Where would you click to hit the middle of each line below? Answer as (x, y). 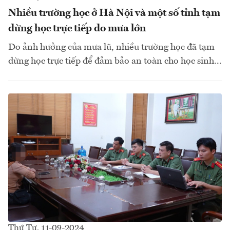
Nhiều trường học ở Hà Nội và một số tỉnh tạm (114, 13)
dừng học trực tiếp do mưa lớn (77, 28)
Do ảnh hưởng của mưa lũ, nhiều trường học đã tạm (111, 47)
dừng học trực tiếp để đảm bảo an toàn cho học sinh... (115, 61)
